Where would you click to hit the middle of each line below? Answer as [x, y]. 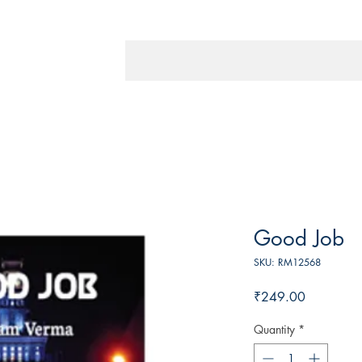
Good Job [299, 239]
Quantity [274, 330]
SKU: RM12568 [287, 263]
